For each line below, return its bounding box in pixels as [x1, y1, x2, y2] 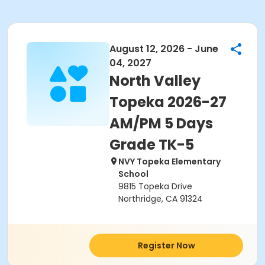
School [118, 168, 148, 180]
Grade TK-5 [109, 135, 194, 154]
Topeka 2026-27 [109, 92, 227, 112]
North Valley [109, 71, 201, 91]
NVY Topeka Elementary [118, 156, 221, 167]
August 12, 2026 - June [109, 42, 218, 56]
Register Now [137, 240, 195, 251]
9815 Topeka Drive [118, 180, 192, 192]
